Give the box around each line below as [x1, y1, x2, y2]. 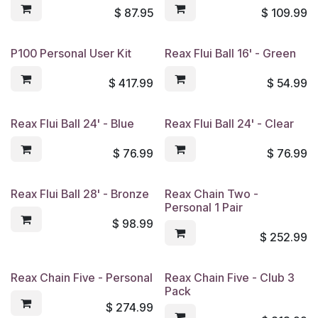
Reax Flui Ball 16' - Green [164, 45, 296, 60]
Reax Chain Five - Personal [11, 270, 153, 285]
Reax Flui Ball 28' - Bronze [11, 186, 149, 201]
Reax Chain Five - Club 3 [164, 270, 295, 285]
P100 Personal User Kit [11, 45, 131, 60]
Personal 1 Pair [164, 199, 243, 214]
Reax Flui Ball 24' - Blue [11, 116, 134, 131]
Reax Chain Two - [164, 186, 258, 201]
